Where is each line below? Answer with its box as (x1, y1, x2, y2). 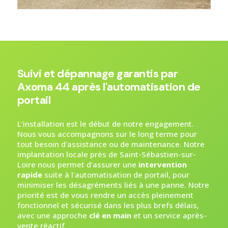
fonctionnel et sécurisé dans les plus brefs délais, (17, 199, 199, 210)
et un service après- (131, 210, 207, 220)
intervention (138, 159, 187, 169)
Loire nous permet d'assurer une (17, 159, 138, 169)
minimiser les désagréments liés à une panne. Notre (17, 179, 209, 190)
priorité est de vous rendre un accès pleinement (17, 189, 193, 200)
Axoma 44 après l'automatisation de (17, 79, 201, 94)
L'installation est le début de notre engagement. (17, 118, 194, 129)
